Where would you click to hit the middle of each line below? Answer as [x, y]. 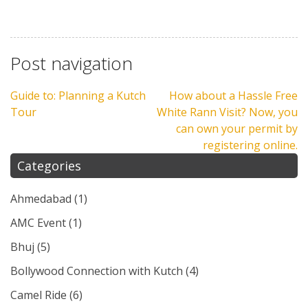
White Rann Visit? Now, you [227, 112]
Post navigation [71, 63]
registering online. [250, 145]
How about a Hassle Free [233, 95]
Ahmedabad [41, 198]
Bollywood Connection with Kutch [97, 271]
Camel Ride [38, 295]
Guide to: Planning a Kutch [78, 95]
